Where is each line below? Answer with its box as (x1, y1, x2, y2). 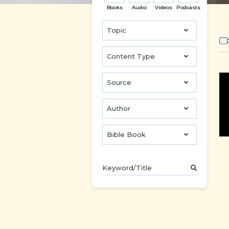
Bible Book (107, 130, 146, 139)
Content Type (107, 52, 155, 60)
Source (107, 78, 131, 86)
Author (107, 104, 130, 112)
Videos (155, 4, 172, 11)
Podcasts (176, 4, 200, 11)
